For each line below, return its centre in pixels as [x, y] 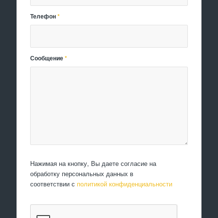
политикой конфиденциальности [125, 183]
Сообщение [48, 58]
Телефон [44, 16]
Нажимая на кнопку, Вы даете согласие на [93, 163]
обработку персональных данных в [82, 173]
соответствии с [54, 183]
